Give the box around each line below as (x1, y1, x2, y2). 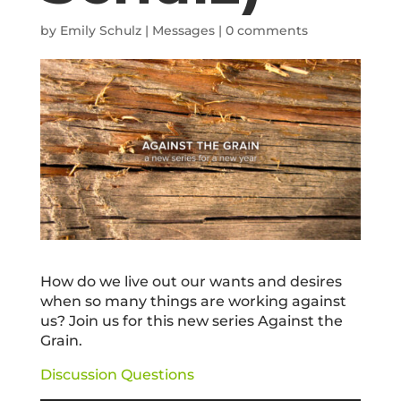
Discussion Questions (39, 365, 194, 383)
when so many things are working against (39, 292, 346, 310)
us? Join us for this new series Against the (39, 311, 343, 329)
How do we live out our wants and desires (39, 272, 342, 290)
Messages (151, 22, 215, 38)
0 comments (225, 22, 308, 38)
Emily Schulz (59, 22, 141, 38)
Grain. (39, 331, 82, 349)
